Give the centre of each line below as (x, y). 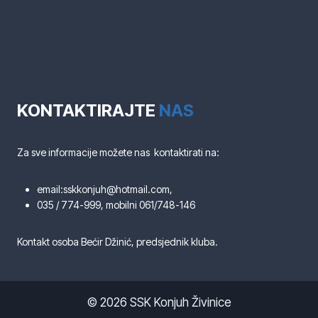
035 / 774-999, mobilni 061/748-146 (116, 205)
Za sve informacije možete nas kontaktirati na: (118, 153)
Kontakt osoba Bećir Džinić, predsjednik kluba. (117, 242)
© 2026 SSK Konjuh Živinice (159, 303)
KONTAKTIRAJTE (86, 111)
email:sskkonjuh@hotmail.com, (105, 190)
